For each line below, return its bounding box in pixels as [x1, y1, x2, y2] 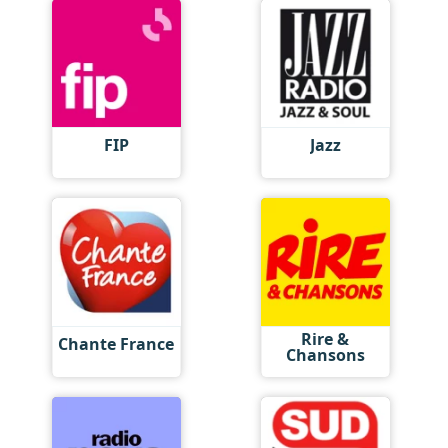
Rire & [301, 327, 350, 350]
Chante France [58, 333, 175, 356]
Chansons [285, 343, 365, 366]
